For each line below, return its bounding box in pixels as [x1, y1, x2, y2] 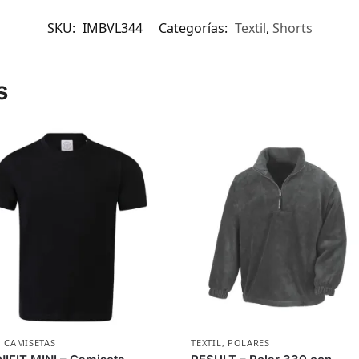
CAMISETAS [4, 337, 56, 349]
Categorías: [158, 18, 231, 37]
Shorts [272, 18, 313, 37]
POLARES [227, 337, 270, 349]
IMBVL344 [82, 18, 143, 37]
